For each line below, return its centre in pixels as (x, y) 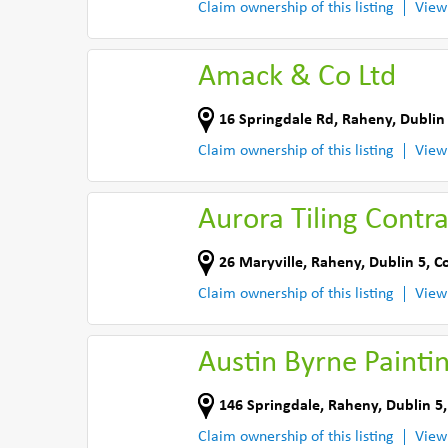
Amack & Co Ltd (297, 77)
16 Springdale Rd (276, 119)
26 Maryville (261, 262)
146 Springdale (269, 405)
